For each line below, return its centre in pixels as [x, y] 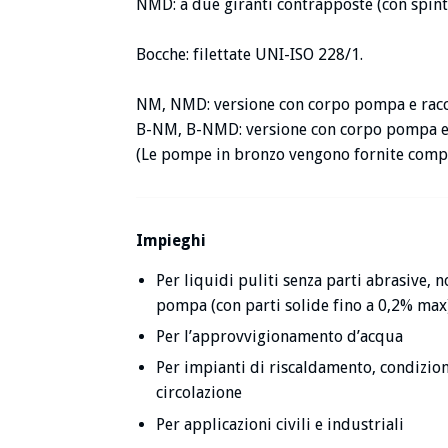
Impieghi [171, 240]
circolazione [199, 393]
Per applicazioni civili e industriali [280, 424]
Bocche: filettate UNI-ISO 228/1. [249, 54]
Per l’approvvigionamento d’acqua [279, 337]
